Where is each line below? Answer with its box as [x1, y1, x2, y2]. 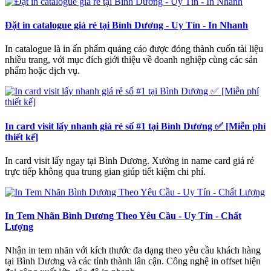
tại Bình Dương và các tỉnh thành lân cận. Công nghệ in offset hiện [5, 256, 261, 267]
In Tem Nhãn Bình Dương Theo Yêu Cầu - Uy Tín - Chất [5, 211, 241, 221]
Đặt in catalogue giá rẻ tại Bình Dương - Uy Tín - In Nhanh [5, 20, 248, 31]
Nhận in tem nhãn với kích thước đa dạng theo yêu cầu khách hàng [5, 245, 261, 256]
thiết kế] [5, 131, 38, 142]
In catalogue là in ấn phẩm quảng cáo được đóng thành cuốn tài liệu [5, 44, 263, 54]
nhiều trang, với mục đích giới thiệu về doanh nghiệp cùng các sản [5, 54, 258, 65]
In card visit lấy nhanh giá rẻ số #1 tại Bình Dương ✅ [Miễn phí [5, 120, 266, 131]
